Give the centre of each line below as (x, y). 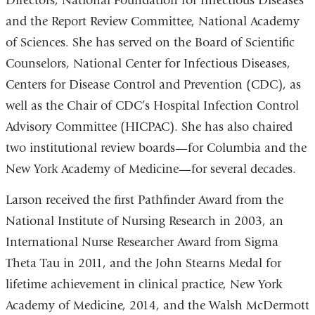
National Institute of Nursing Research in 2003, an (144, 221)
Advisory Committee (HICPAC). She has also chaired (149, 127)
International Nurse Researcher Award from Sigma (142, 242)
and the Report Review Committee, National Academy (152, 22)
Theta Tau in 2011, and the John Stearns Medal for (143, 263)
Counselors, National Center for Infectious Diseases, (148, 64)
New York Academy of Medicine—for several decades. (150, 169)
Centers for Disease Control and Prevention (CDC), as (153, 85)
